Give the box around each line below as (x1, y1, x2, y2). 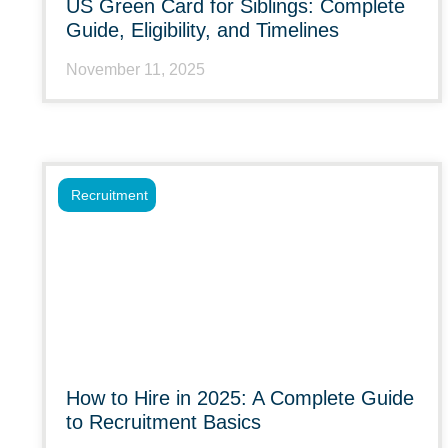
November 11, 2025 (66, 61, 205, 78)
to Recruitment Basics (66, 411, 261, 433)
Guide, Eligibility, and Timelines (66, 19, 339, 41)
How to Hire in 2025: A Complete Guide (66, 387, 414, 409)
